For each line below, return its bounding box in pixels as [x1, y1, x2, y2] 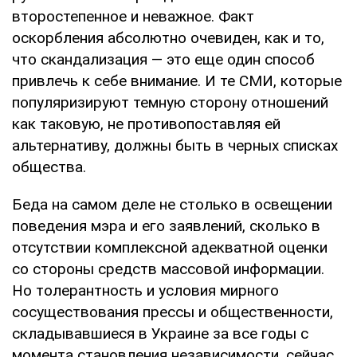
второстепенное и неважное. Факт [12, 6, 254, 25]
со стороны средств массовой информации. [12, 259, 324, 278]
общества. [12, 157, 86, 176]
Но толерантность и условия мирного [12, 280, 279, 300]
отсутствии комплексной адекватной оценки [12, 237, 328, 257]
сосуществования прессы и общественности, [12, 302, 333, 321]
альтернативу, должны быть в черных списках [12, 135, 338, 155]
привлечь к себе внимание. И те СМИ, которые [12, 71, 342, 90]
